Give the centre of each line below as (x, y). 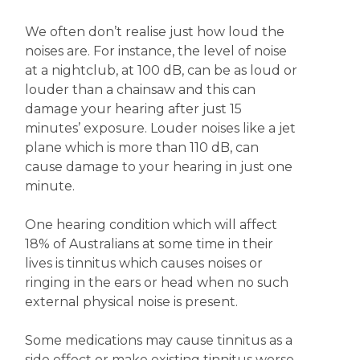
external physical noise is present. (131, 302)
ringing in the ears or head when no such (156, 282)
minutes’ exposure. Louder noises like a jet (160, 128)
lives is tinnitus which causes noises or (143, 263)
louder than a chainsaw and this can (140, 90)
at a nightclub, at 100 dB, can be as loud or (161, 70)
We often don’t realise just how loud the (154, 32)
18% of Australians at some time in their (149, 244)
